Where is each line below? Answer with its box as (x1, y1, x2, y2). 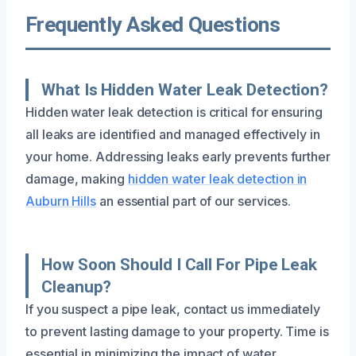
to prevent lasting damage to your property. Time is (25, 323, 329, 339)
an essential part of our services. (96, 192, 292, 209)
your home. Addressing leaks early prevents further (25, 148, 331, 164)
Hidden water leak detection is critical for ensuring (25, 103, 323, 120)
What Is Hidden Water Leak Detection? (41, 79, 329, 99)
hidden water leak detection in (127, 170, 308, 187)
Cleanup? (41, 277, 112, 296)
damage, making (25, 170, 128, 187)
